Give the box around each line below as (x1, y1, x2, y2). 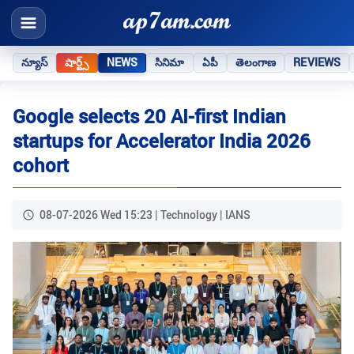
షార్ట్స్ (65, 55, 89, 70)
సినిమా (155, 55, 185, 70)
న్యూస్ (21, 55, 48, 70)
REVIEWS (293, 55, 341, 70)
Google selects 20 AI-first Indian (13, 104, 286, 130)
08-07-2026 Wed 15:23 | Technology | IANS (40, 207, 250, 223)
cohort (13, 153, 69, 179)
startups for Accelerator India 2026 (13, 128, 311, 154)
